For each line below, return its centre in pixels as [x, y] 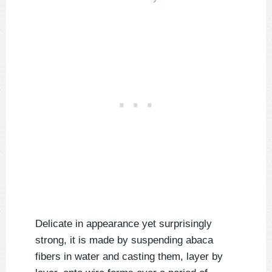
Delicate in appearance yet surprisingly [124, 224]
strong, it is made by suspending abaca [124, 240]
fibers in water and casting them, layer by [129, 257]
